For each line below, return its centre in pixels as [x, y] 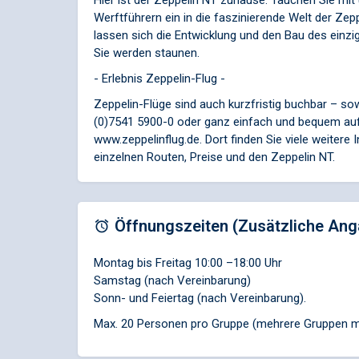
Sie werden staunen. [147, 53]
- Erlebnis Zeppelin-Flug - [159, 79]
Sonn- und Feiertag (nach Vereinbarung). [200, 298]
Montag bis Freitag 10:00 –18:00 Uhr [188, 263]
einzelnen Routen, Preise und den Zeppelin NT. [214, 157]
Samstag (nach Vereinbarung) [172, 281]
